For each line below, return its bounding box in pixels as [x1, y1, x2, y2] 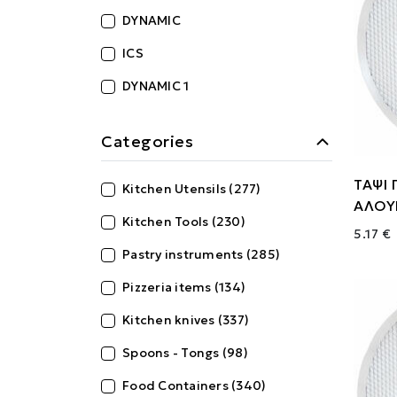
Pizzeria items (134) [122, 279, 245, 295]
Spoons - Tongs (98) [122, 345, 248, 361]
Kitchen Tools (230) [122, 214, 245, 230]
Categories [101, 131, 193, 152]
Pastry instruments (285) [122, 246, 280, 262]
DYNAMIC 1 [122, 78, 190, 94]
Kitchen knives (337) [122, 312, 249, 328]
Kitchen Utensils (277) [122, 181, 261, 197]
